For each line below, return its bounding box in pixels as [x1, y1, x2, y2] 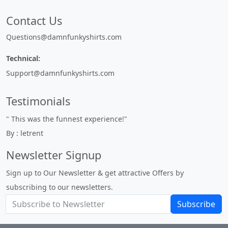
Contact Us [6, 13, 62, 28]
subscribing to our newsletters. [6, 182, 113, 192]
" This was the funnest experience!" [6, 114, 127, 124]
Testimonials [6, 94, 70, 108]
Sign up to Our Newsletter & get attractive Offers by [6, 168, 184, 178]
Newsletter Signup [6, 148, 101, 162]
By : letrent [6, 128, 43, 138]
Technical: [6, 53, 40, 63]
